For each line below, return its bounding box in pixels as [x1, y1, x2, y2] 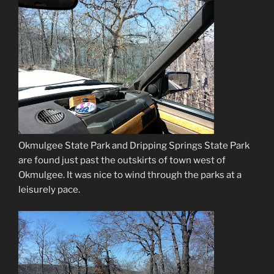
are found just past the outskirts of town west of [18, 155, 226, 166]
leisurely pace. [18, 184, 80, 196]
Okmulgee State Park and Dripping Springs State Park [18, 140, 250, 152]
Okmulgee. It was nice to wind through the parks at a [18, 169, 242, 181]
